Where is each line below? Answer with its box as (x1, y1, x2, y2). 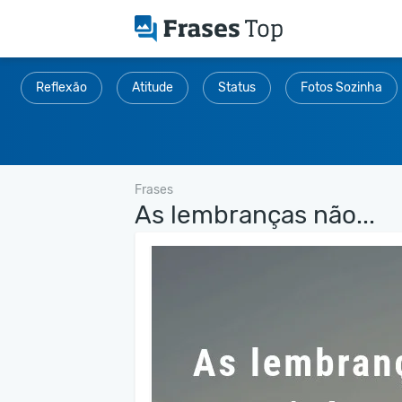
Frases (135, 181, 173, 197)
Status (218, 80, 256, 95)
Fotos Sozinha (301, 80, 382, 95)
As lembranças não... (135, 199, 375, 230)
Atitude (132, 80, 173, 95)
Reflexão (36, 80, 87, 95)
